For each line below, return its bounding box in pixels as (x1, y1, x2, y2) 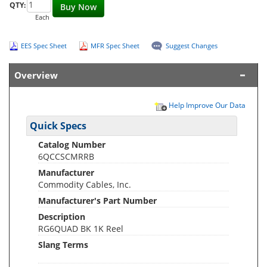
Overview (14, 70, 58, 81)
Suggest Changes (166, 41, 218, 50)
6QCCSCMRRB (38, 151, 94, 162)
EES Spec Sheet (21, 41, 67, 50)
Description (38, 211, 85, 222)
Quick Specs (30, 119, 86, 132)
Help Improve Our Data (167, 100, 246, 110)
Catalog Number (38, 139, 105, 150)
